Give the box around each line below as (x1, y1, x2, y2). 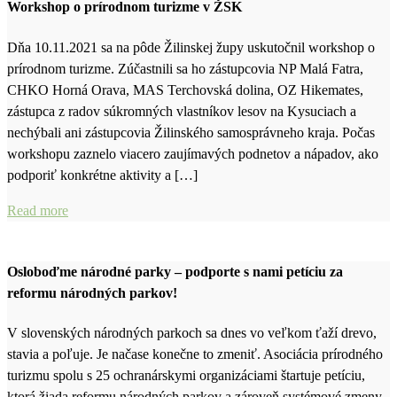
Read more (7, 202, 68, 218)
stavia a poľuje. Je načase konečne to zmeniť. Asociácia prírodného (7, 346, 383, 362)
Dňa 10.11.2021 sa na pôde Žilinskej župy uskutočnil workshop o (7, 39, 375, 55)
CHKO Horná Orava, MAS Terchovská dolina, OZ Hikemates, (7, 82, 363, 97)
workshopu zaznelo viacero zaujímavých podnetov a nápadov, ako (7, 145, 378, 161)
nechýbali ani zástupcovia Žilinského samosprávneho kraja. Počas (7, 124, 375, 140)
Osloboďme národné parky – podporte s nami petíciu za (7, 264, 343, 280)
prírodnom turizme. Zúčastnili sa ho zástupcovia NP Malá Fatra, (7, 60, 363, 76)
